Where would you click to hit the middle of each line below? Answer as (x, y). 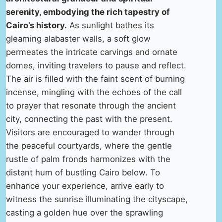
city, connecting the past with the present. (89, 119)
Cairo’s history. (36, 25)
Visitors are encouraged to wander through (90, 132)
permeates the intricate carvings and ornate (92, 52)
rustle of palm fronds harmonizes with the (88, 159)
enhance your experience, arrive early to (85, 186)
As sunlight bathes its (111, 25)
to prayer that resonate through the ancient (91, 105)
